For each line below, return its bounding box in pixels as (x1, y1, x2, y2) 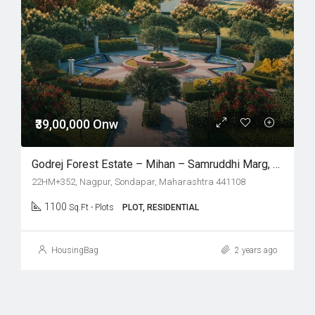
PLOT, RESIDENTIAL (122, 202, 199, 212)
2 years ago (233, 245, 277, 255)
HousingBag (51, 245, 98, 255)
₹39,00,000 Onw (35, 117, 118, 131)
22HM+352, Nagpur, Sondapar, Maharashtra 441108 (32, 176, 245, 187)
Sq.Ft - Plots (69, 202, 114, 212)
